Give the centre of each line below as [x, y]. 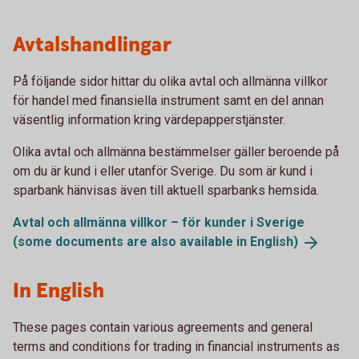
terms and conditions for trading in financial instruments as [176, 346]
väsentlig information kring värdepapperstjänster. [149, 120]
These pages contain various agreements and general [163, 327]
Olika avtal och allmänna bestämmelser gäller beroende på [176, 152]
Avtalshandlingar [92, 45]
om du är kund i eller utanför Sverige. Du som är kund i [163, 171]
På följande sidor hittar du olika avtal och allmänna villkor [170, 81]
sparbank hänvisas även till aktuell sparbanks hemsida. [166, 190]
